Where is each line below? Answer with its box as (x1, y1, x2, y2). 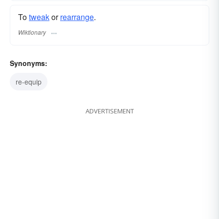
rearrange (60, 11, 94, 23)
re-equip (16, 76, 42, 87)
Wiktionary (18, 27, 46, 36)
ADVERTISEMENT (85, 106, 134, 115)
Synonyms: (10, 58, 47, 68)
